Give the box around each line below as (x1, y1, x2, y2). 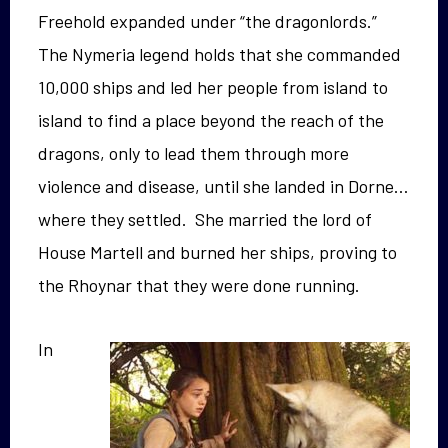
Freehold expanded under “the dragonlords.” (38, 9, 381, 32)
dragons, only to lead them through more (38, 141, 349, 164)
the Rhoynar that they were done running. (38, 273, 360, 296)
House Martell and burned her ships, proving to (38, 240, 397, 263)
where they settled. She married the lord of (38, 207, 372, 230)
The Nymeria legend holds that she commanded (38, 42, 401, 65)
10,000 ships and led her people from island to (38, 75, 388, 98)
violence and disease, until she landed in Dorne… (38, 174, 409, 197)
